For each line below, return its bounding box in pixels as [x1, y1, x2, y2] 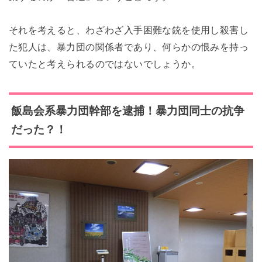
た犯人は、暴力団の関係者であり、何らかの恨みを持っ [8, 42, 249, 53]
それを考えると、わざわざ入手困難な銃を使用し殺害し [8, 25, 249, 36]
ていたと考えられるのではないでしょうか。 [8, 58, 201, 70]
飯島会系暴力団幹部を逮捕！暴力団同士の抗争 [11, 104, 244, 117]
